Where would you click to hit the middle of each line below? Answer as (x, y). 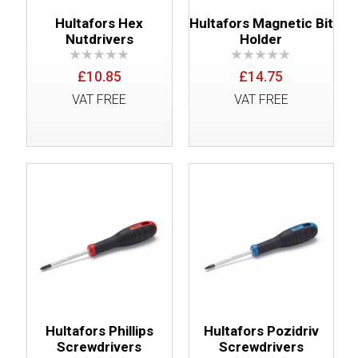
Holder (261, 39)
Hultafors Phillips (99, 330)
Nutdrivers (99, 39)
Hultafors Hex (99, 23)
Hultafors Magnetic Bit (261, 23)
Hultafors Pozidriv (261, 330)
